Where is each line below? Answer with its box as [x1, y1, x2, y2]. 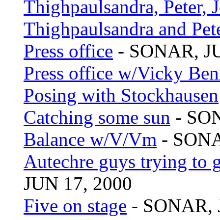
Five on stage [24, 195, 127, 217]
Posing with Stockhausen [24, 84, 219, 106]
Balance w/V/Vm [24, 129, 157, 150]
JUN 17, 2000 [24, 173, 132, 194]
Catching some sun [24, 107, 170, 128]
